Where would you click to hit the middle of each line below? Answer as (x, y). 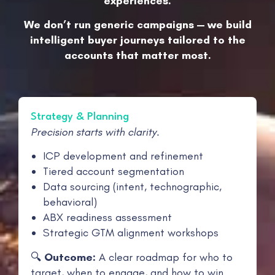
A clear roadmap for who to (164, 257)
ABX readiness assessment (107, 218)
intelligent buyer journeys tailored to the (137, 40)
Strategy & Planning (80, 117)
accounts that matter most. (137, 56)
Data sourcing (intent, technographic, (132, 187)
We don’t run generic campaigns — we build (137, 25)
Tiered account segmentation (114, 172)
